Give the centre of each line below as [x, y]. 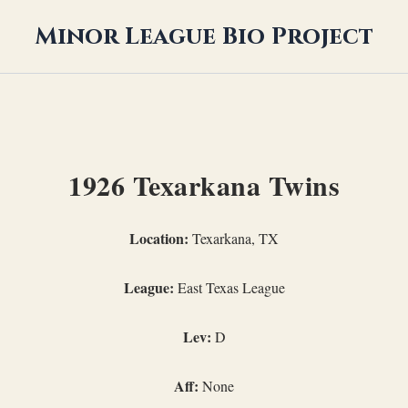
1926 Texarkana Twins [204, 185]
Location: [159, 238]
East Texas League [229, 287]
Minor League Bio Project [204, 36]
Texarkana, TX [234, 238]
